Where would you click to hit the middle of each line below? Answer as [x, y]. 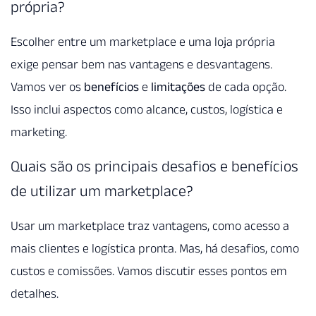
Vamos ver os [47, 87]
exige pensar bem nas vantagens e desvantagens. [141, 65]
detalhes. [35, 293]
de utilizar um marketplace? [102, 190]
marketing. [39, 132]
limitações [178, 87]
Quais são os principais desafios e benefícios [154, 165]
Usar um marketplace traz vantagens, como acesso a [150, 225]
